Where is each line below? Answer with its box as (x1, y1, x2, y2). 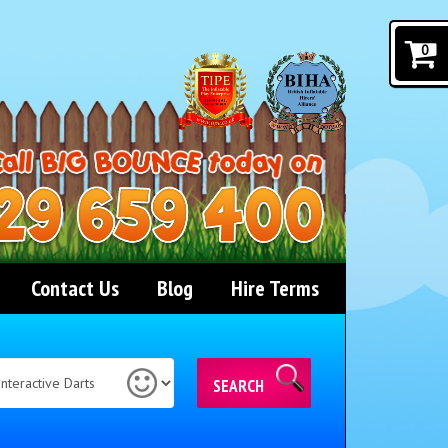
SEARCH (213, 375, 265, 397)
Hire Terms (231, 274, 319, 302)
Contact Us (31, 274, 119, 302)
